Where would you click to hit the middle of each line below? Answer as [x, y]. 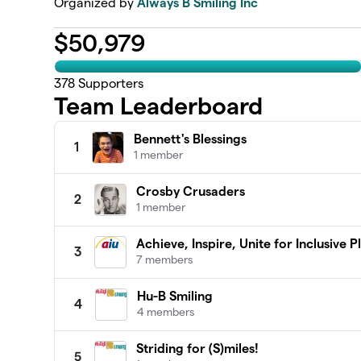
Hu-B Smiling [175, 297]
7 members [165, 260]
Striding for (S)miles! [198, 349]
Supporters [110, 84]
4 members [166, 312]
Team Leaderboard [159, 106]
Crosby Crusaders [191, 192]
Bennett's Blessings [191, 139]
